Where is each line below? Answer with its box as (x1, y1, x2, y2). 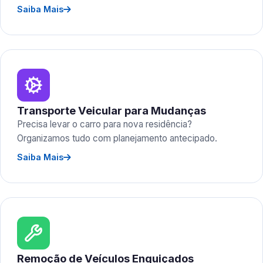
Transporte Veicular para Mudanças (17, 104, 206, 117)
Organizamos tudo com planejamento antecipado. (17, 133, 217, 144)
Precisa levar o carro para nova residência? (17, 119, 192, 130)
